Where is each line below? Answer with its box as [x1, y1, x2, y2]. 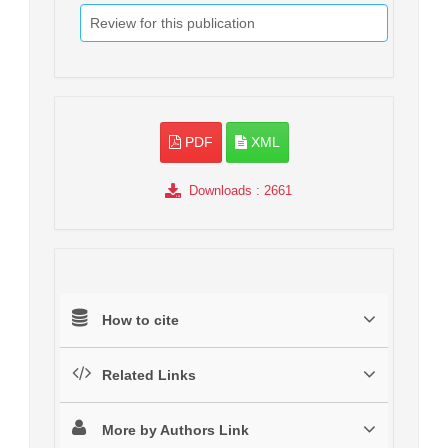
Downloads [188, 183, 252, 199]
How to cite [102, 312, 179, 329]
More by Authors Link [102, 422, 249, 439]
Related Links [102, 367, 196, 384]
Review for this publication [90, 15, 255, 32]
